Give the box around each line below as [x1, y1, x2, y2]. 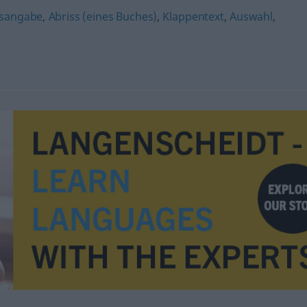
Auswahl [230, 8, 273, 24]
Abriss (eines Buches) [48, 8, 158, 24]
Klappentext [162, 8, 224, 24]
